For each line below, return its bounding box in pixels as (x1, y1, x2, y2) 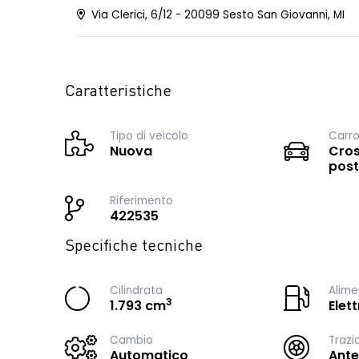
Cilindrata (110, 283, 163, 298)
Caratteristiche (65, 84, 171, 100)
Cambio (110, 333, 153, 348)
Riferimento (110, 193, 173, 208)
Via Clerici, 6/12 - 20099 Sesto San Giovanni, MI (88, 7, 345, 22)
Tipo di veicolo (110, 128, 188, 143)
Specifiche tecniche (65, 239, 203, 255)
